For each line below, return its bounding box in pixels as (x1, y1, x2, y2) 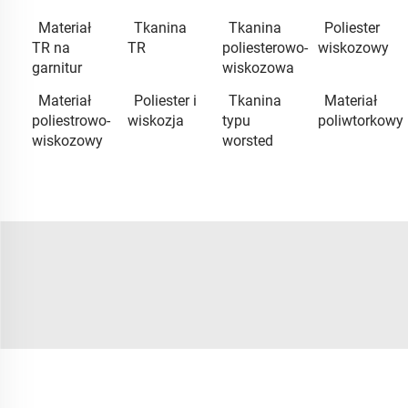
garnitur (32, 58, 82, 76)
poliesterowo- (222, 38, 308, 56)
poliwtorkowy (317, 111, 403, 129)
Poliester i (133, 91, 197, 109)
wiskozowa (222, 58, 294, 76)
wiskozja (127, 111, 184, 129)
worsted (222, 131, 273, 149)
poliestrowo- (32, 111, 110, 129)
